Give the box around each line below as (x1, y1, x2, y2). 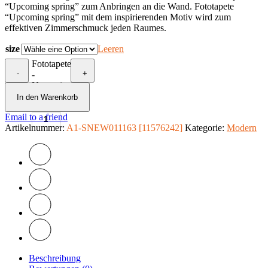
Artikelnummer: (5, 122, 66, 133)
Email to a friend (5, 111, 68, 122)
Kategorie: (185, 122, 227, 133)
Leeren (98, 43, 124, 54)
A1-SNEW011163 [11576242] (66, 122, 182, 133)
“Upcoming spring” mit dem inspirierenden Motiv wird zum (5, 11, 231, 22)
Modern (227, 122, 257, 133)
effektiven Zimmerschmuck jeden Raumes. (5, 22, 166, 33)
